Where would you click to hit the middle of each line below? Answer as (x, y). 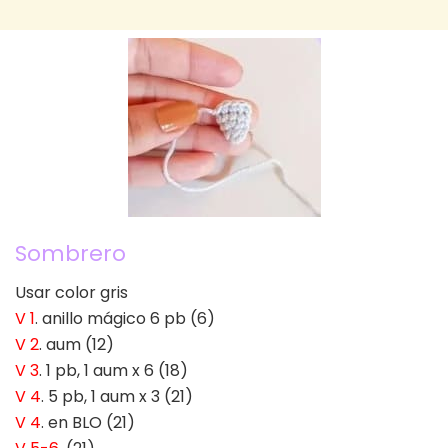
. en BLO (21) (88, 422)
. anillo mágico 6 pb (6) (125, 318)
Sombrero (70, 254)
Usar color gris (71, 292)
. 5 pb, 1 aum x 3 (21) (117, 396)
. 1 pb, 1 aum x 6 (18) (113, 370)
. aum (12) (76, 344)
